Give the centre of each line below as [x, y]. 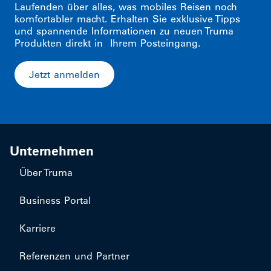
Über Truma [46, 172]
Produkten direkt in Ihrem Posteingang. [107, 43]
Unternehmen [52, 151]
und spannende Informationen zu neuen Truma [124, 31]
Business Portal [55, 200]
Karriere [38, 228]
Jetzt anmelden [64, 74]
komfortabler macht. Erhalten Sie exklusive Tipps [127, 19]
